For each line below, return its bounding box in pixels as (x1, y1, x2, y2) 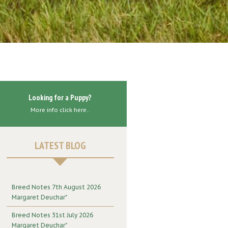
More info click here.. (31, 106, 90, 114)
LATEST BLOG (34, 139, 86, 153)
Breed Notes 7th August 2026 (11, 183, 101, 191)
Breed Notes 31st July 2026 (11, 211, 93, 219)
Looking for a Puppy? (28, 93, 92, 103)
